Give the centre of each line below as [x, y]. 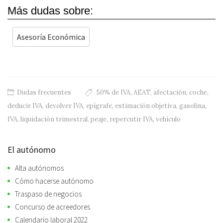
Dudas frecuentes [44, 92]
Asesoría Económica [51, 37]
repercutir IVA [131, 119]
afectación [170, 92]
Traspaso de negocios [48, 194]
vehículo [168, 119]
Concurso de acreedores [53, 207]
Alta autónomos [39, 168]
